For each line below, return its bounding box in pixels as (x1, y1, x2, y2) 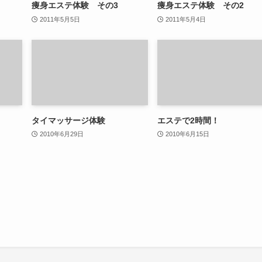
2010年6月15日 (165, 130, 209, 138)
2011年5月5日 (39, 15, 80, 23)
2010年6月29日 (39, 130, 84, 138)
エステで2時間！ (157, 115, 219, 125)
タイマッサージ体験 (32, 115, 105, 125)
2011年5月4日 (165, 15, 206, 23)
